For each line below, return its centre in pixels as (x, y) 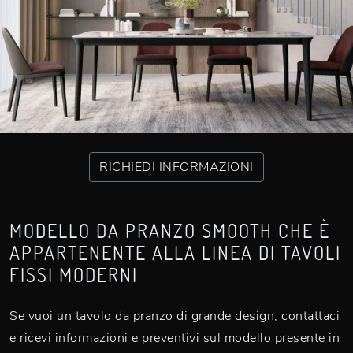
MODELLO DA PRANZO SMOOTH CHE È (170, 230)
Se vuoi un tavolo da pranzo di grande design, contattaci (175, 316)
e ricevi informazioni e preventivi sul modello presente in (175, 338)
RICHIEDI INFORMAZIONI (176, 167)
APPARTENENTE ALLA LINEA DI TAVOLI (175, 253)
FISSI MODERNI (74, 275)
